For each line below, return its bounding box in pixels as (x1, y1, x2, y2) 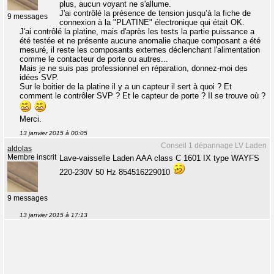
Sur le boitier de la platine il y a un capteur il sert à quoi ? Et (20, 82, 232, 91)
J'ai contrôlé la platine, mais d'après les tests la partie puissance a (20, 27, 254, 36)
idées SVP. (20, 73, 59, 82)
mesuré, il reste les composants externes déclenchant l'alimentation (20, 45, 260, 54)
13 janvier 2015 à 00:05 (20, 130, 87, 136)
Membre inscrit (7, 154, 56, 161)
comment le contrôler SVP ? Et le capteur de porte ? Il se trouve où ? (20, 91, 265, 100)
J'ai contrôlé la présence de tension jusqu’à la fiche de (59, 9, 251, 18)
